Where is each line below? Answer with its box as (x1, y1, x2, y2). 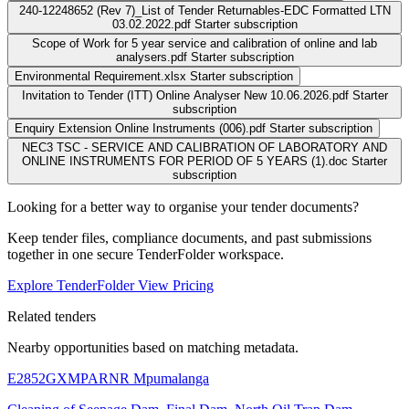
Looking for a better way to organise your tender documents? (7, 198, 359, 215)
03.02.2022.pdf (111, 16, 191, 31)
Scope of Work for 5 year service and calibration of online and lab (32, 36, 377, 50)
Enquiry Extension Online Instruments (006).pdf (15, 121, 266, 135)
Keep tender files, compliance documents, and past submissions (7, 229, 372, 246)
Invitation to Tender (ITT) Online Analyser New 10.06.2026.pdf (21, 88, 349, 102)
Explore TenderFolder (7, 277, 138, 293)
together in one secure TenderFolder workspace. (7, 246, 284, 262)
